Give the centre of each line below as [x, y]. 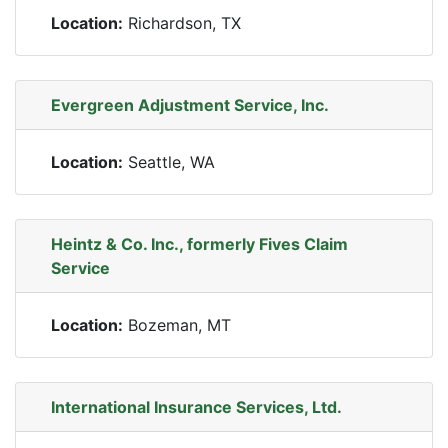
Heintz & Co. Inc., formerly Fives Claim [199, 244]
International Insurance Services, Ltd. [196, 407]
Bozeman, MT [177, 325]
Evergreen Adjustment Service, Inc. [190, 105]
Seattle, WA [169, 162]
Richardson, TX [182, 23]
